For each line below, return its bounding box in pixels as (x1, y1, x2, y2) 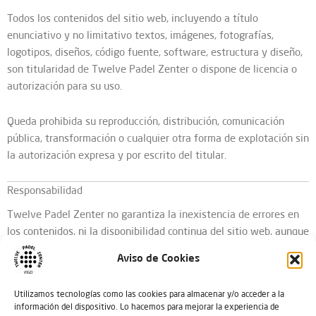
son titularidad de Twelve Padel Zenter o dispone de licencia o (7, 63, 297, 75)
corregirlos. (7, 259, 57, 272)
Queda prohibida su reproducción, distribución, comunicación (7, 114, 284, 127)
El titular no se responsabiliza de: (7, 293, 160, 306)
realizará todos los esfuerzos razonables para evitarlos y (7, 242, 269, 255)
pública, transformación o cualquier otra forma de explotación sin (7, 131, 309, 144)
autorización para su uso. (7, 80, 122, 92)
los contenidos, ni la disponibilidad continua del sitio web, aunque (7, 225, 309, 238)
